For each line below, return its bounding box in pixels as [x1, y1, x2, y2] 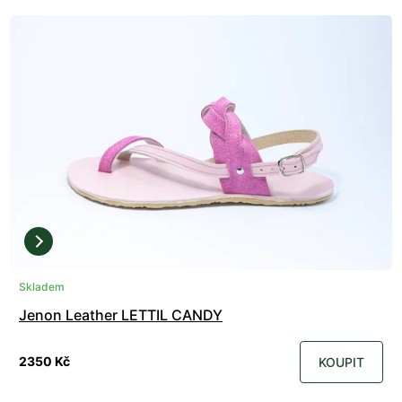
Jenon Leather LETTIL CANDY [19, 305, 223, 324]
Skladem [19, 279, 65, 293]
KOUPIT [319, 354, 364, 370]
